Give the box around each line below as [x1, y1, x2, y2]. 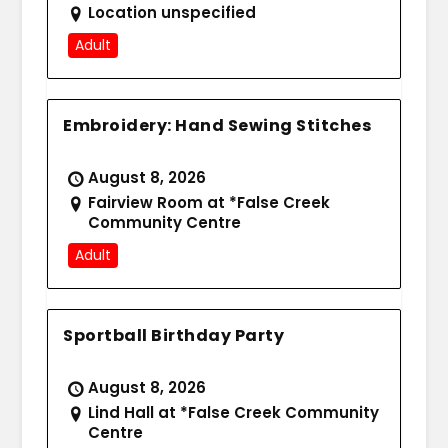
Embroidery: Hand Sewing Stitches [63, 114, 372, 138]
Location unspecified [88, 2, 257, 24]
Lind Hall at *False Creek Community [88, 402, 380, 424]
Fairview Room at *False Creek [88, 192, 331, 214]
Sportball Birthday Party [63, 324, 285, 348]
